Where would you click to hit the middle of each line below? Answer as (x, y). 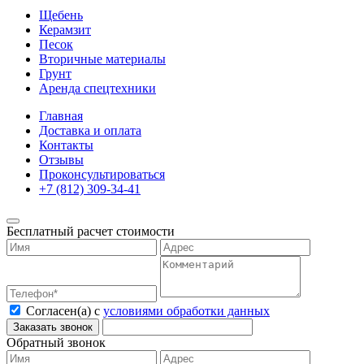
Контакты (66, 145)
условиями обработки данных (186, 311)
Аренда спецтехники (97, 89)
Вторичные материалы (102, 59)
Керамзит (65, 30)
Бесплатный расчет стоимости (91, 232)
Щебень (61, 15)
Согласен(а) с (65, 311)
